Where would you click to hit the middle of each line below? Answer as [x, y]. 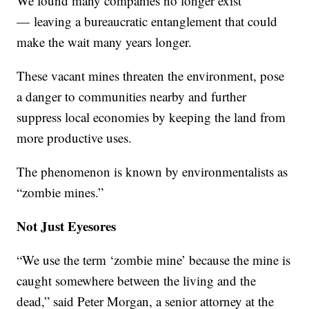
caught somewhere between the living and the [137, 280]
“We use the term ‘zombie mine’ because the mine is [154, 259]
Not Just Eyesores [67, 226]
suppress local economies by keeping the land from [151, 117]
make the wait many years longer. [104, 41]
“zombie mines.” [60, 192]
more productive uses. [74, 137]
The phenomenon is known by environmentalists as [152, 171]
